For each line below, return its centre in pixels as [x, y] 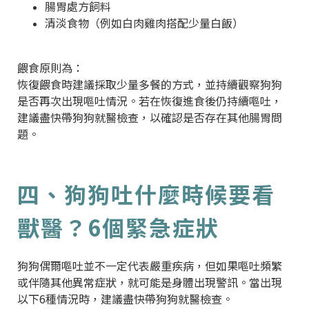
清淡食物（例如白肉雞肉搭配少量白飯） [144, 22]
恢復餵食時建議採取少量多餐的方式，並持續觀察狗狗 [150, 84]
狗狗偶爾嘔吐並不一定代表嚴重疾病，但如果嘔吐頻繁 [150, 265]
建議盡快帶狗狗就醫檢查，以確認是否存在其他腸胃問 [150, 117]
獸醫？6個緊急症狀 [118, 227]
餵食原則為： [50, 67]
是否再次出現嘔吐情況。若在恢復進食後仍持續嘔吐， [150, 100]
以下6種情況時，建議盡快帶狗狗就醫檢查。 [125, 298]
